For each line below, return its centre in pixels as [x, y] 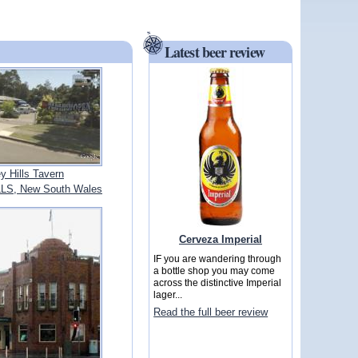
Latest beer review [215, 52]
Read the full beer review [211, 312]
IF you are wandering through [218, 259]
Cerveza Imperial [221, 239]
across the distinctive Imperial [218, 283]
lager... [168, 295]
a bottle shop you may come [215, 271]
